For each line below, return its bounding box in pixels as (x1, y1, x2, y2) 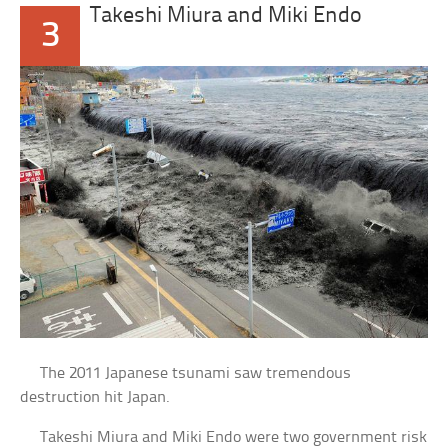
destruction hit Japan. (20, 388, 171, 406)
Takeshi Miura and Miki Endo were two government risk (20, 428, 428, 446)
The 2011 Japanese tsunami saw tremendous (20, 364, 352, 382)
